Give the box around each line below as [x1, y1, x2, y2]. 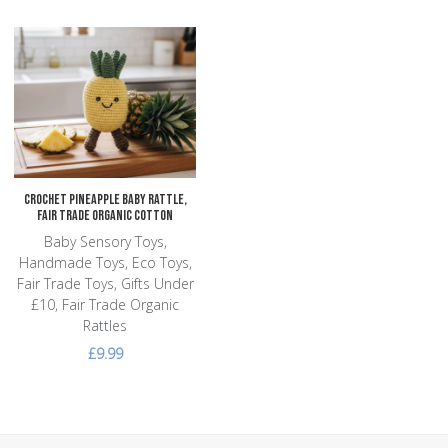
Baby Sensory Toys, [43, 232, 167, 252]
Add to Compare [201, 78, 311, 98]
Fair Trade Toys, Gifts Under [16, 274, 194, 294]
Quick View [201, 121, 271, 141]
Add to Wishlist [201, 34, 298, 54]
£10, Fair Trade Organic [31, 295, 179, 315]
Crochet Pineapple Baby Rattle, [23, 191, 187, 209]
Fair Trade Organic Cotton [37, 207, 173, 225]
